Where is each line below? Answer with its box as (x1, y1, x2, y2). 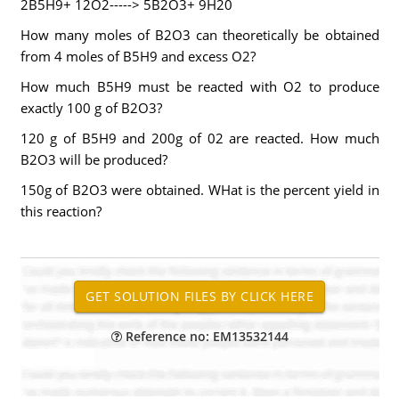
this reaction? (20, 202, 102, 220)
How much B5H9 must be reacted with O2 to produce (20, 77, 379, 95)
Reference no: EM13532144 (121, 328, 289, 345)
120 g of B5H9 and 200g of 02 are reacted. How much (20, 129, 379, 147)
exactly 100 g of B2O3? (20, 99, 162, 117)
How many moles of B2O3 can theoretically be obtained (20, 26, 379, 44)
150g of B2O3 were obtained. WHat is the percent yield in (20, 181, 379, 199)
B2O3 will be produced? (20, 151, 167, 168)
